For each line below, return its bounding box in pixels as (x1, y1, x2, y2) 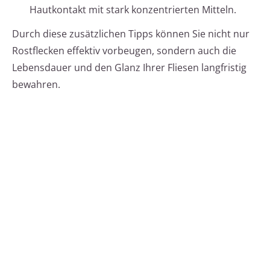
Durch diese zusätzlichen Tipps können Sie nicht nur (12, 27, 250, 41)
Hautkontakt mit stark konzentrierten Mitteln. (30, 3, 236, 17)
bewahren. (12, 78, 60, 92)
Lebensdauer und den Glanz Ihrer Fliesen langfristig (12, 61, 246, 75)
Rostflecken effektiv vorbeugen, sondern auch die (12, 44, 236, 58)
